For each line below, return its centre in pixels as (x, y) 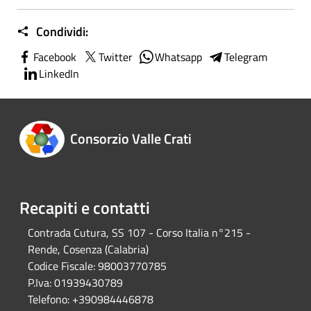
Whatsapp (178, 57)
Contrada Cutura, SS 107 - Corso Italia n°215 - (139, 233)
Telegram (246, 57)
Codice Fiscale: (61, 266)
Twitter (116, 57)
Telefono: (49, 300)
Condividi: (61, 32)
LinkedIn (59, 74)
